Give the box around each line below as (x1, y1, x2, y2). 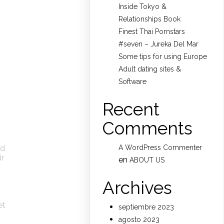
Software (118, 77, 147, 86)
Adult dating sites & (118, 65, 181, 73)
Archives (102, 177, 172, 198)
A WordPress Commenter (118, 143, 202, 152)
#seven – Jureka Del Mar (118, 40, 199, 48)
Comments (102, 118, 193, 139)
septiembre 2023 (118, 203, 174, 211)
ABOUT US (129, 156, 165, 164)
